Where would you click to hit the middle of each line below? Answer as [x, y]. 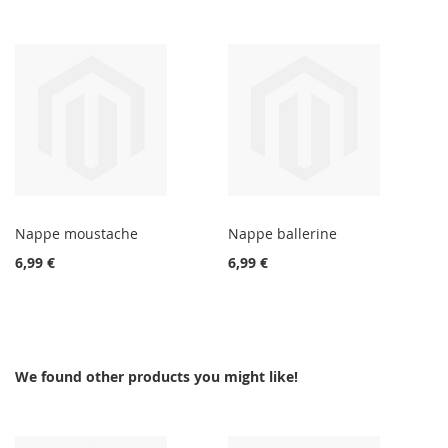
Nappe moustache [76, 234]
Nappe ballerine [283, 234]
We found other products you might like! [156, 377]
